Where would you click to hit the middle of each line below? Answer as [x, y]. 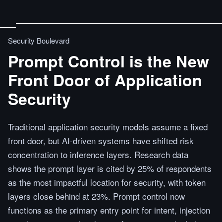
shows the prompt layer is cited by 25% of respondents [110, 168]
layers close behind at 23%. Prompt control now [96, 196]
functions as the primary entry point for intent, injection [109, 210]
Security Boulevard [39, 40]
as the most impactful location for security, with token [107, 182]
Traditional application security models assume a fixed [108, 127]
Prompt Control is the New [109, 61]
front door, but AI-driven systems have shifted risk [101, 140]
